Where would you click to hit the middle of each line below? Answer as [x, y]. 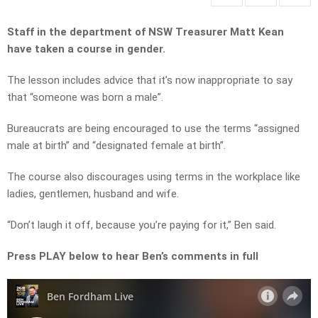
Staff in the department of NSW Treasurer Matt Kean [146, 32]
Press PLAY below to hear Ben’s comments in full [133, 257]
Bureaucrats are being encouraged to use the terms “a [135, 129]
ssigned [281, 129]
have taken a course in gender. [86, 49]
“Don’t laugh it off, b [54, 225]
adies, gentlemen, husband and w [87, 194]
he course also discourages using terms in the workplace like [157, 177]
